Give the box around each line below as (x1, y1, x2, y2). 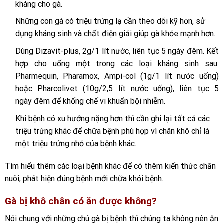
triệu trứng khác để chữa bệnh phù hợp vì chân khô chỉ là (15, 126, 209, 136)
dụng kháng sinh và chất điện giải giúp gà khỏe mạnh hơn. (15, 29, 215, 39)
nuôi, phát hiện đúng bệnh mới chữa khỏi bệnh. (5, 174, 163, 184)
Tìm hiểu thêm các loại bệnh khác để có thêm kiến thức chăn (5, 161, 216, 171)
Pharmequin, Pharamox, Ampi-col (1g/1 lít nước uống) (15, 71, 219, 81)
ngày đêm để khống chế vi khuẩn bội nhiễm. (15, 96, 165, 106)
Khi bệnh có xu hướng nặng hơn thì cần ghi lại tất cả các (15, 113, 210, 123)
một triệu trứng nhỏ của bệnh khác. (15, 138, 136, 148)
